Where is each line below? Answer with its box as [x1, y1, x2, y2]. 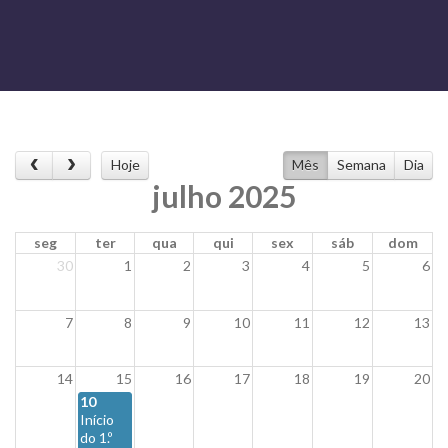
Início [80, 411, 114, 429]
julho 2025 [152, 178, 296, 215]
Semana [336, 156, 386, 174]
